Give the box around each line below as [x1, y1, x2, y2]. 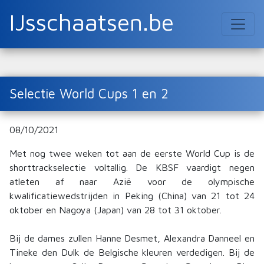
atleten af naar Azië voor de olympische [9, 176, 255, 187]
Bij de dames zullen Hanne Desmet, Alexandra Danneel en [9, 233, 255, 243]
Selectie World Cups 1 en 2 [9, 85, 169, 101]
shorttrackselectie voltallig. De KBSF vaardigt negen [9, 162, 255, 173]
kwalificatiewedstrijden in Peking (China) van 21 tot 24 [9, 190, 255, 201]
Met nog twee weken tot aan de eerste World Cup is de [9, 148, 255, 159]
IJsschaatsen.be [9, 8, 174, 35]
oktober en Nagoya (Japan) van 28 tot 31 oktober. [9, 204, 222, 215]
